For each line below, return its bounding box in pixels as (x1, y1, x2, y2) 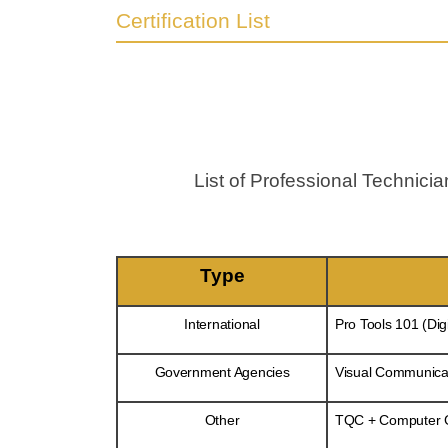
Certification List (116, 9, 270, 33)
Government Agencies (154, 363, 290, 380)
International (184, 315, 260, 332)
